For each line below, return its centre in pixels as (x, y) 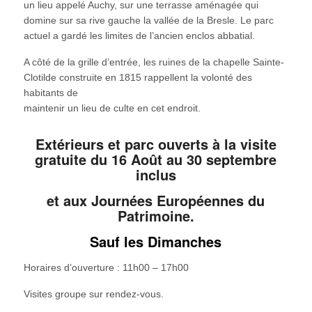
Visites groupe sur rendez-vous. (93, 294)
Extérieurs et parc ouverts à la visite (156, 144)
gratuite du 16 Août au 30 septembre (156, 159)
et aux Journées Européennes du (156, 201)
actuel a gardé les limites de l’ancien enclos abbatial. (139, 36)
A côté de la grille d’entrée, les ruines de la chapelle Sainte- (154, 62)
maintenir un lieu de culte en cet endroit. (112, 108)
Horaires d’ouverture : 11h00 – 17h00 (106, 268)
